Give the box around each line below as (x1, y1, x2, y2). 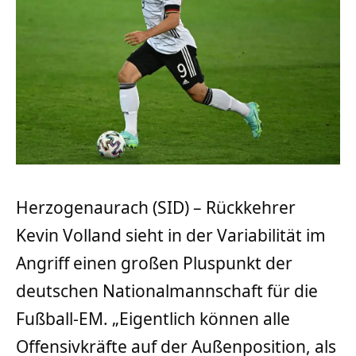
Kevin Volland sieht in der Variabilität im (16, 224, 326, 247)
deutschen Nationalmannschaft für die (16, 280, 318, 303)
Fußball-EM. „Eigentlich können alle (16, 308, 290, 331)
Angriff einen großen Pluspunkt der (16, 252, 292, 275)
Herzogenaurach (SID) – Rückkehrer (16, 196, 296, 219)
